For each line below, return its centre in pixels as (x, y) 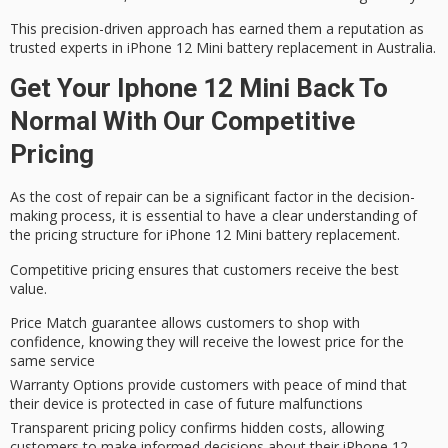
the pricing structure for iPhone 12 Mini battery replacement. (205, 235)
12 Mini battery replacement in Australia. (304, 47)
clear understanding (335, 216)
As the (32, 197)
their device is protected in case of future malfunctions (186, 404)
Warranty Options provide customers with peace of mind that (208, 385)
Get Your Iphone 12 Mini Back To (199, 88)
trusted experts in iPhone (91, 47)
